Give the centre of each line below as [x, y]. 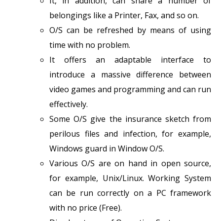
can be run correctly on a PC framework [130, 193]
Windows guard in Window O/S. [107, 148]
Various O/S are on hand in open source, [130, 163]
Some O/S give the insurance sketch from [130, 119]
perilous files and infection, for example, [130, 133]
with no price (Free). [86, 207]
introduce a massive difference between [130, 74]
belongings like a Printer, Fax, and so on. [124, 15]
